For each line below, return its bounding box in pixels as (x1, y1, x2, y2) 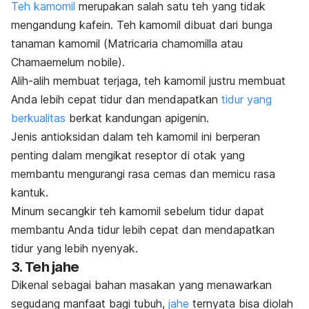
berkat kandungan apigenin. (66, 111, 209, 126)
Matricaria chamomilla (108, 37, 221, 51)
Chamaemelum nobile (11, 55, 118, 70)
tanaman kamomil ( (11, 37, 108, 51)
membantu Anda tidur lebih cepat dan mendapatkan (11, 223, 275, 237)
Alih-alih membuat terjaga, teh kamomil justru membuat (11, 74, 286, 88)
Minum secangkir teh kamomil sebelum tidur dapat (11, 204, 264, 219)
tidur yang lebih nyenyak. (11, 241, 138, 256)
